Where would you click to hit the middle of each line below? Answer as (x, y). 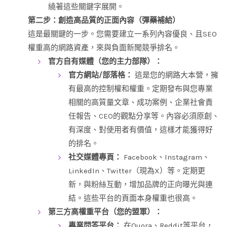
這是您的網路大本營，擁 (176, 75)
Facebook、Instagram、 (166, 157)
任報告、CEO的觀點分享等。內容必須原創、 (144, 116)
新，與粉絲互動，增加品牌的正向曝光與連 (141, 185)
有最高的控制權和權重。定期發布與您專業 (141, 89)
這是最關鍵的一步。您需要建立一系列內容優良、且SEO (122, 34)
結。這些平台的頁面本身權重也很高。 (133, 198)
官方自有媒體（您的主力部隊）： (105, 62)
